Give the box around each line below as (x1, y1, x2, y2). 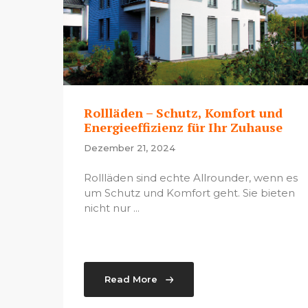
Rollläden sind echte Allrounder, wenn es (84, 171, 298, 185)
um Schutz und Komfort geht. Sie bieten (84, 186, 295, 200)
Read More (104, 274, 157, 285)
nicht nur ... (84, 201, 140, 215)
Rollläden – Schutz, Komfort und (84, 104, 283, 121)
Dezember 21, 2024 (84, 142, 175, 153)
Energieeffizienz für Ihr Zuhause (84, 118, 283, 135)
